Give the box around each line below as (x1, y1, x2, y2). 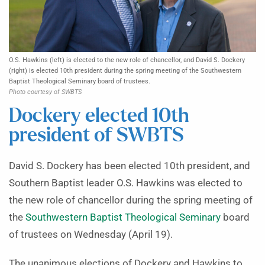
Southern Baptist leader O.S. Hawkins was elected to (9, 177, 243, 189)
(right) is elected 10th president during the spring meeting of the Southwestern (9, 67, 241, 75)
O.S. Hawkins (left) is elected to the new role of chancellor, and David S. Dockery (9, 56, 245, 64)
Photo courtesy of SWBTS (9, 88, 82, 96)
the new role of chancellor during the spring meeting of (9, 195, 253, 206)
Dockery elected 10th (9, 106, 189, 127)
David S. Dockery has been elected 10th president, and (9, 160, 250, 172)
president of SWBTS (9, 126, 184, 146)
